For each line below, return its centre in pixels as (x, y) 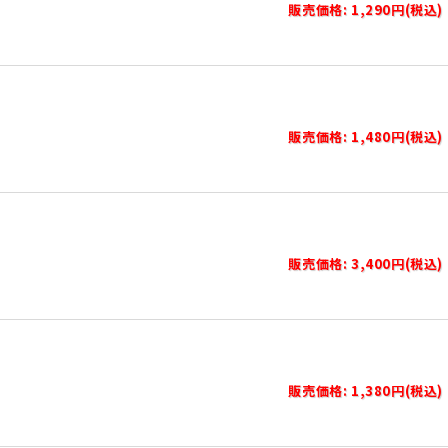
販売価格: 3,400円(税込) (365, 263)
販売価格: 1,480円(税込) (365, 136)
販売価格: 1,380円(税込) (365, 390)
